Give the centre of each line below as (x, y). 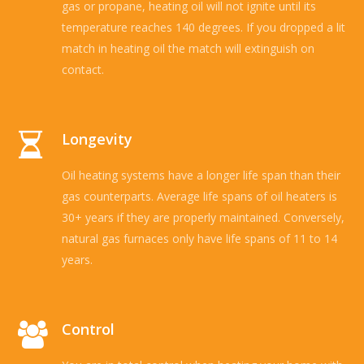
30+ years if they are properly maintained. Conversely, (204, 217)
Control (89, 329)
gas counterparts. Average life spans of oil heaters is (200, 196)
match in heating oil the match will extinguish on (188, 48)
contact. (83, 69)
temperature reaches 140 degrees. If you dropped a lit (204, 27)
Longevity (97, 139)
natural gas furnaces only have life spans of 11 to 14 (200, 238)
